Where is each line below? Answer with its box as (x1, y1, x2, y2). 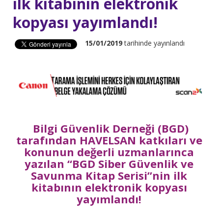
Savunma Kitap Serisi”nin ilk (31, 168, 188, 183)
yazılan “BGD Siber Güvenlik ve (25, 156, 194, 171)
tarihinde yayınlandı (122, 38, 185, 48)
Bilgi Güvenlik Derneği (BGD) (29, 121, 189, 136)
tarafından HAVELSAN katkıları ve (16, 133, 202, 148)
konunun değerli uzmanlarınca (24, 144, 194, 160)
